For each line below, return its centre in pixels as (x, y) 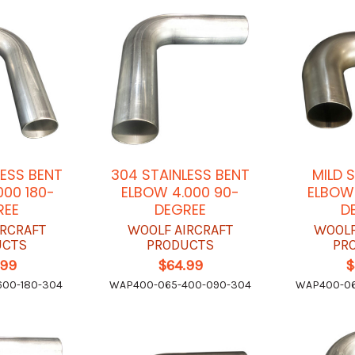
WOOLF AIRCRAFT (180, 229)
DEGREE (180, 209)
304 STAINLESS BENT (180, 174)
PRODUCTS (180, 244)
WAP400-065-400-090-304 (180, 284)
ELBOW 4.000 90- (180, 192)
